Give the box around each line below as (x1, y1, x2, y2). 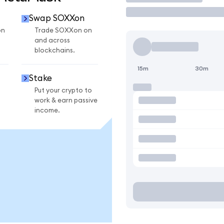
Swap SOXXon (28, 14, 84, 23)
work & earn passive (34, 96, 97, 104)
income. (34, 106, 60, 114)
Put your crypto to (34, 86, 92, 94)
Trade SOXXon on (34, 27, 92, 34)
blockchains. (34, 47, 75, 54)
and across (34, 37, 70, 44)
